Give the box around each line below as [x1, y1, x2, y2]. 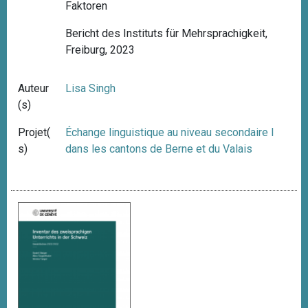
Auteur [18, 82, 49, 96]
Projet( [18, 126, 50, 140]
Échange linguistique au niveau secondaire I [65, 126, 275, 140]
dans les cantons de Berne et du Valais [65, 142, 253, 156]
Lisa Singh [65, 82, 116, 96]
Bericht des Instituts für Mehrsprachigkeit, [65, 27, 268, 41]
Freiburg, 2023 [65, 43, 135, 57]
